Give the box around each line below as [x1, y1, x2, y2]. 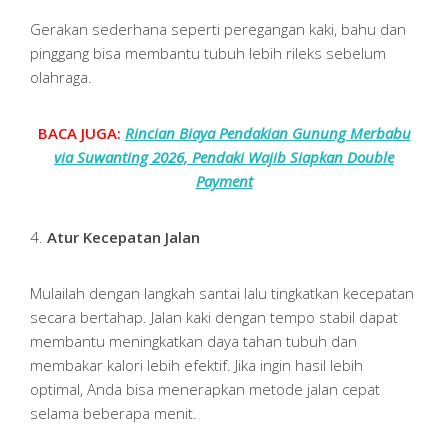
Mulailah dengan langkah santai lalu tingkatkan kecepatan [30, 283, 414, 304]
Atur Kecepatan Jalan [47, 227, 200, 248]
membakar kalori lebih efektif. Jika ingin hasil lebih [30, 355, 363, 376]
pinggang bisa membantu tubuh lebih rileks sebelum [30, 43, 386, 64]
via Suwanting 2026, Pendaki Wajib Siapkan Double [54, 147, 394, 168]
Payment [195, 171, 253, 192]
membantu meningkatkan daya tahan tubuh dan [30, 331, 357, 352]
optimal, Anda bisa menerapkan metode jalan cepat [30, 379, 380, 400]
